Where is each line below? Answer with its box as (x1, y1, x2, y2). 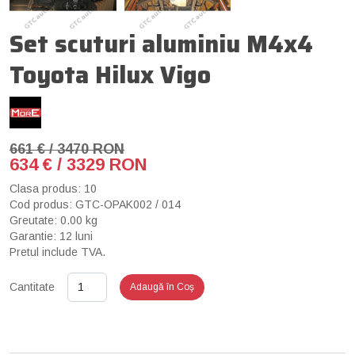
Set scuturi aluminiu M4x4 (10, 25, 313, 63)
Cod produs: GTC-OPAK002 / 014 (10, 197, 181, 211)
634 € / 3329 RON (10, 154, 147, 174)
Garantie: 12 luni (10, 229, 93, 242)
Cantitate (10, 281, 55, 294)
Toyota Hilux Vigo (10, 55, 211, 94)
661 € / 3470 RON (10, 140, 124, 157)
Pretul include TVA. (10, 245, 105, 258)
